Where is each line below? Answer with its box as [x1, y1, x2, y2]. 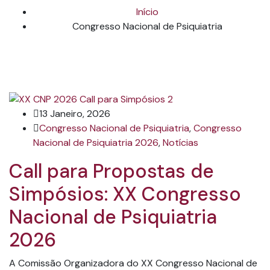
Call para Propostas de [9, 158, 214, 184]
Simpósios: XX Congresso [9, 181, 241, 207]
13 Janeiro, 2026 [39, 107, 110, 120]
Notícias [163, 136, 198, 149]
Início [136, 5, 159, 18]
